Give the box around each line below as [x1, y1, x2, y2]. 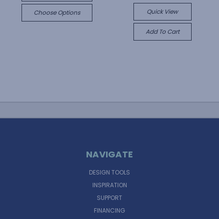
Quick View [147, 7, 178, 16]
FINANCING [94, 206, 125, 215]
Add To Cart [145, 27, 179, 36]
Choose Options [33, 8, 80, 17]
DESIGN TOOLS [89, 168, 130, 176]
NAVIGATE [86, 148, 133, 160]
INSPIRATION [92, 180, 127, 189]
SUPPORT [97, 193, 122, 202]
